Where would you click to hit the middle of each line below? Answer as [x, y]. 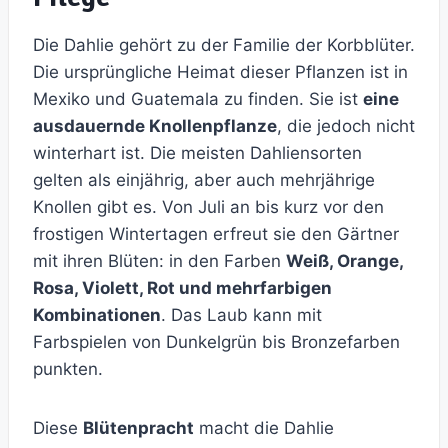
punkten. [68, 369]
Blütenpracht [138, 428]
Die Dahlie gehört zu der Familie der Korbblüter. [224, 45]
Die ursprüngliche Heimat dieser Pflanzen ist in [220, 72]
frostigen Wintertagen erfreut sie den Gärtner [216, 234]
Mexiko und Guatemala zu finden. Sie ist [198, 99]
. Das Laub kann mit [241, 315]
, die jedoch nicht [346, 126]
